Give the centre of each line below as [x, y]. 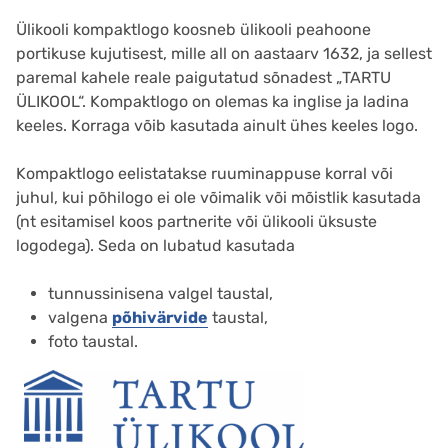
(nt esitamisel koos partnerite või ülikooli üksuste [196, 221]
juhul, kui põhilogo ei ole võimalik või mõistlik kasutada [218, 197]
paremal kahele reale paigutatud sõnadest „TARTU [203, 77]
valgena [80, 317]
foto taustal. [93, 341]
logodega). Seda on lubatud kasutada [155, 245]
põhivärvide [160, 317]
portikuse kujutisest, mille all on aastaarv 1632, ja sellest [224, 53]
